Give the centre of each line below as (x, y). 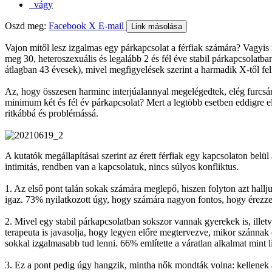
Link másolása (157, 26)
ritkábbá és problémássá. (53, 113)
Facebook (69, 25)
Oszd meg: (25, 25)
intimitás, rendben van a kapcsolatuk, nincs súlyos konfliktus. (123, 166)
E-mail (112, 25)
